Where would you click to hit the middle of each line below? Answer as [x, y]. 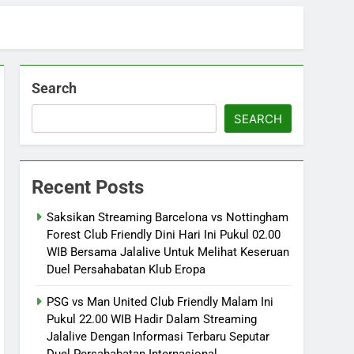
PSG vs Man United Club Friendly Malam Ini [160, 301]
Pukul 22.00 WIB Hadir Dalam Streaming [152, 319]
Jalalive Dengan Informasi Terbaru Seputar [158, 336]
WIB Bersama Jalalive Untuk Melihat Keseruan [168, 252]
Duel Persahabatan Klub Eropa [126, 269]
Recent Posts [88, 187]
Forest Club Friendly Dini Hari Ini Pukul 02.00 [164, 234]
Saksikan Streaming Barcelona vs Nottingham [168, 217]
